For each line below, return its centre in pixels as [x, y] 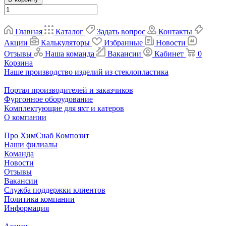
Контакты [175, 31]
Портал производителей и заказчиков [69, 90]
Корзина [18, 63]
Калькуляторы [65, 42]
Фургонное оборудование [48, 99]
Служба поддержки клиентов [55, 190]
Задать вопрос [121, 31]
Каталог [69, 31]
